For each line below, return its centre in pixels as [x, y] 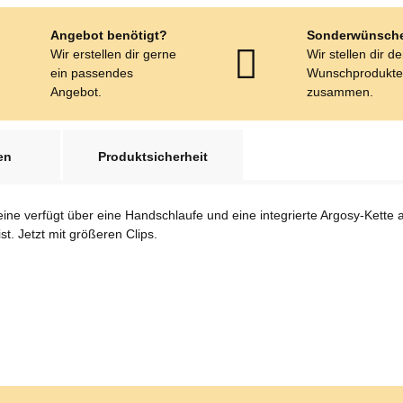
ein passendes [92, 73]
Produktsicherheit [153, 157]
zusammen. [340, 92]
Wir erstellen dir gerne [114, 54]
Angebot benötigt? [109, 35]
